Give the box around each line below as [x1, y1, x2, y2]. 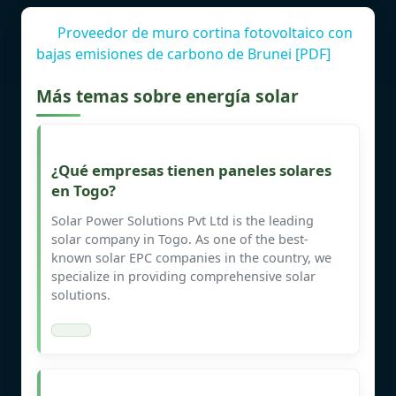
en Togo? [51, 179, 116, 201]
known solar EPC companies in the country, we [51, 248, 331, 266]
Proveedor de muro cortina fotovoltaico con [57, 22, 353, 42]
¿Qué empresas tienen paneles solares [51, 159, 331, 180]
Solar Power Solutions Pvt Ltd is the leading [51, 211, 314, 229]
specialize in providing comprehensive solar [51, 267, 316, 285]
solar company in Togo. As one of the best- [51, 230, 308, 247]
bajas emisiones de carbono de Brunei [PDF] [36, 43, 331, 64]
